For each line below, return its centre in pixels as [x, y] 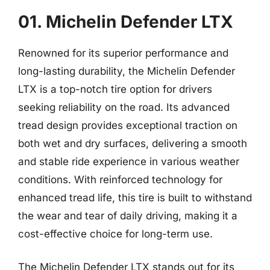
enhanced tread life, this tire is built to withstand [135, 197]
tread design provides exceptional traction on [128, 125]
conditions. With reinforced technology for [120, 179]
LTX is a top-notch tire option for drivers [115, 89]
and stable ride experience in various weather [129, 161]
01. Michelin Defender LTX [126, 21]
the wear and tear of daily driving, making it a [128, 215]
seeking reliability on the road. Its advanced [124, 107]
